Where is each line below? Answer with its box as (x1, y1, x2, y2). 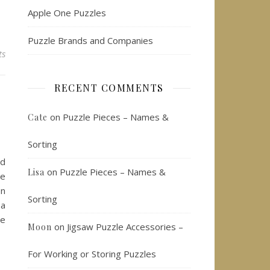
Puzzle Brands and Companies (28, 34, 153, 46)
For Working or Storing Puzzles (28, 248, 156, 260)
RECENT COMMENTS (54, 81, 164, 94)
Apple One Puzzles (28, 7, 106, 19)
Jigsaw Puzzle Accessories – (67, 221, 183, 233)
